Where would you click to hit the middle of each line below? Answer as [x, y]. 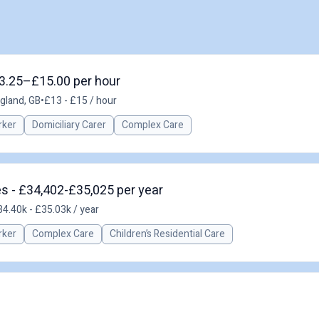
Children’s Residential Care [167, 234]
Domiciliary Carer [69, 125]
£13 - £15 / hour [80, 101]
